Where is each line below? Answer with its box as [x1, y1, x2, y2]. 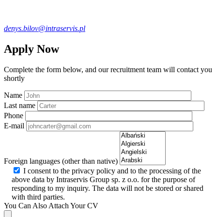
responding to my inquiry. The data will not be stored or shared [12, 184, 203, 192]
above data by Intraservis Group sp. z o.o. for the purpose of [12, 175, 195, 184]
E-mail [4, 121, 24, 130]
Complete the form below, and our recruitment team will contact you [4, 65, 212, 74]
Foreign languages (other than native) [4, 156, 118, 165]
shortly [4, 74, 25, 82]
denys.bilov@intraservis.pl [4, 24, 85, 33]
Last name [4, 101, 35, 109]
